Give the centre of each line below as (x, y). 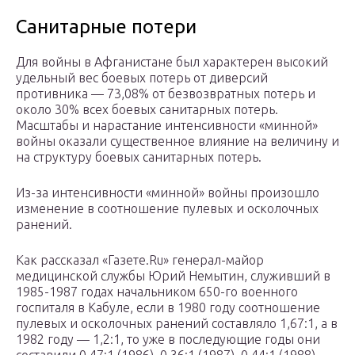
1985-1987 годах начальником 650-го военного (157, 292)
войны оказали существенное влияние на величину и (177, 141)
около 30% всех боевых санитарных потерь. (147, 110)
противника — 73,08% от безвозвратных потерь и (166, 94)
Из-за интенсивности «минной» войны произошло (168, 193)
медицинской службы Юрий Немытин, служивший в (173, 276)
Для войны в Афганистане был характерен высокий (172, 62)
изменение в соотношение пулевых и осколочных (167, 209)
